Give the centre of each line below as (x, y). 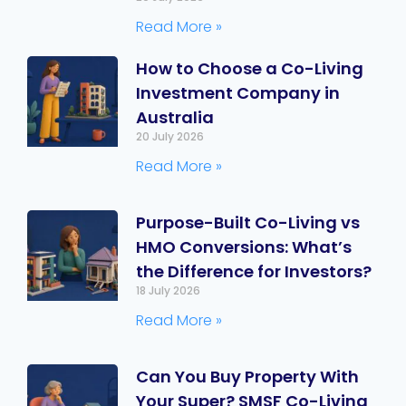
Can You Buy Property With (247, 376)
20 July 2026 (170, 136)
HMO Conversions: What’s (244, 246)
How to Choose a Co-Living (250, 68)
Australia (175, 117)
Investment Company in (238, 92)
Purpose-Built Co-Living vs (248, 222)
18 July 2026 (168, 290)
